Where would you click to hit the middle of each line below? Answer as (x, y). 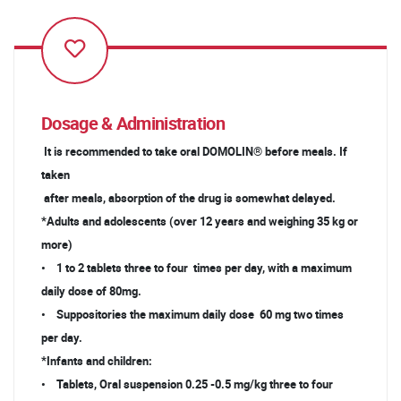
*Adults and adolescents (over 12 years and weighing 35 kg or (200, 221)
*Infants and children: (98, 361)
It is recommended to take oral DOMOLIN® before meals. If (194, 151)
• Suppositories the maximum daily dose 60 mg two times (192, 314)
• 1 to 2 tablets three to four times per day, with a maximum (196, 268)
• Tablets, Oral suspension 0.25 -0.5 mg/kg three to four (188, 384)
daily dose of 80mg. (93, 291)
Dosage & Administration (133, 123)
